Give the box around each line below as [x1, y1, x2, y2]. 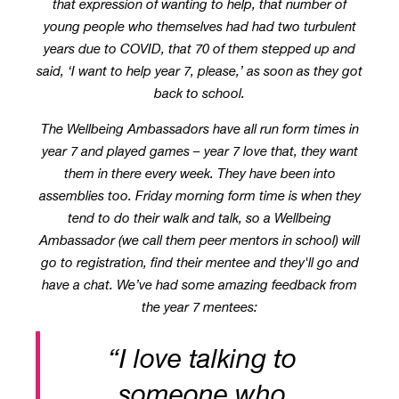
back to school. [154, 85, 245, 102]
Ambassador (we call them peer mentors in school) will [39, 232, 360, 248]
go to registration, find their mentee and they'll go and [40, 255, 359, 271]
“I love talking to [107, 342, 297, 374]
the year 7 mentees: [142, 299, 257, 315]
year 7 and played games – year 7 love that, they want [41, 143, 358, 159]
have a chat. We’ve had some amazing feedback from [42, 277, 357, 293]
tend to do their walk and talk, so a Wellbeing [68, 210, 331, 226]
